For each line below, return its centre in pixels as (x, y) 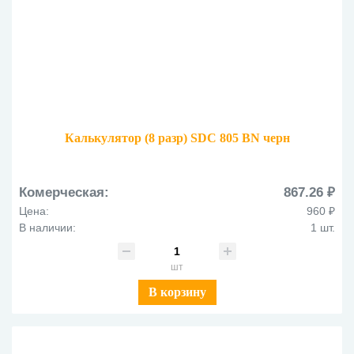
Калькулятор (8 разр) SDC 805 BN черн (177, 137)
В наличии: (47, 227)
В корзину (177, 292)
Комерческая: (64, 192)
